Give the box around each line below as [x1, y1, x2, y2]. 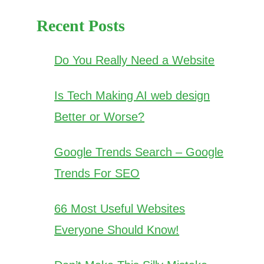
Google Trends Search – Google [54, 145, 224, 159]
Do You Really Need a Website [54, 53, 215, 67]
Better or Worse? [54, 110, 145, 123]
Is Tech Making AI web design [54, 88, 210, 102]
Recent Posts [37, 16, 126, 35]
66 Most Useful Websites [54, 202, 186, 215]
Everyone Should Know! [54, 223, 180, 236]
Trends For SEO [54, 166, 140, 180]
